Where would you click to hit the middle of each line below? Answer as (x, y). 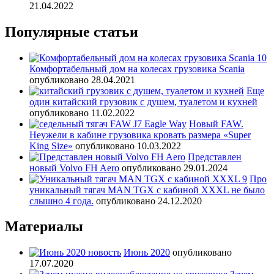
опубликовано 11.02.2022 (82, 113)
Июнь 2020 (147, 253)
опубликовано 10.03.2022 (128, 146)
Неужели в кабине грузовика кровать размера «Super (140, 135)
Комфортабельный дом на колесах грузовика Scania (137, 68)
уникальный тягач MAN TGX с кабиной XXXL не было (147, 190)
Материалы (44, 227)
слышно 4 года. (61, 201)
